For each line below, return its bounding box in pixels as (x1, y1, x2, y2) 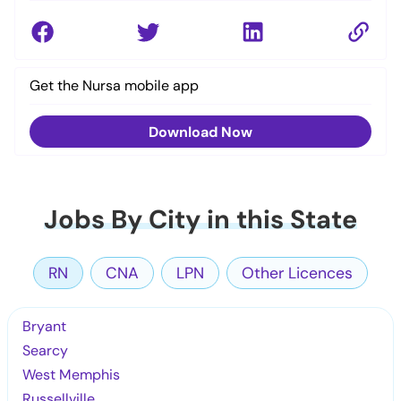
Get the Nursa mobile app (30, 75, 199, 95)
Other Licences (242, 262, 353, 283)
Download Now (149, 122, 252, 141)
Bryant (22, 316, 67, 336)
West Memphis (22, 364, 121, 384)
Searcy (22, 340, 69, 360)
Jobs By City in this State (44, 201, 357, 236)
